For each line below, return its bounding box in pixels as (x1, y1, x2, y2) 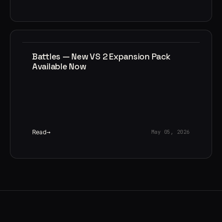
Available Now (32, 60, 86, 72)
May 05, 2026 (151, 128, 190, 136)
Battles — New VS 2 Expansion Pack (32, 51, 170, 62)
